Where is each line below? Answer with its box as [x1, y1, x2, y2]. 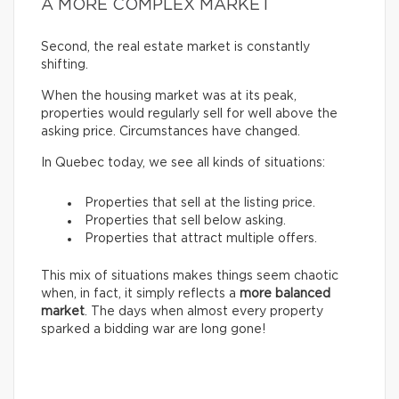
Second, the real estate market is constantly [41, 41, 310, 53]
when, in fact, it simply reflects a [41, 288, 240, 300]
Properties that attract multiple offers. [85, 232, 317, 245]
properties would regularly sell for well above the [41, 108, 338, 120]
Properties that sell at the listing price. [85, 197, 315, 209]
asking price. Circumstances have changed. [41, 126, 300, 138]
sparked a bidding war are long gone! [41, 323, 265, 336]
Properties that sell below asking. [85, 215, 286, 227]
